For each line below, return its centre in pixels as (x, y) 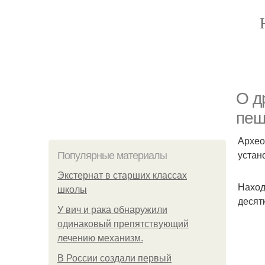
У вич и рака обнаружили (112, 210)
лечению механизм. (100, 238)
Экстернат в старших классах (122, 175)
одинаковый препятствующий (123, 224)
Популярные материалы (112, 156)
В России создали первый (114, 258)
